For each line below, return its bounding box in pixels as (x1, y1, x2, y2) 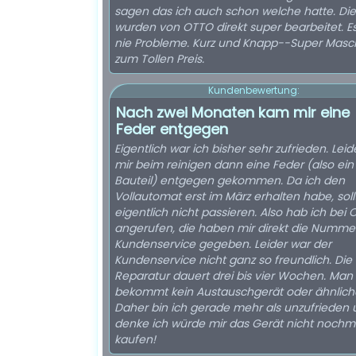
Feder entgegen (116, 119, 228, 139)
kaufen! (114, 331, 156, 347)
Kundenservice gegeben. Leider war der (114, 236, 331, 252)
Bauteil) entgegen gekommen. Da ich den (114, 172, 345, 188)
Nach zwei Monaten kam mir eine (116, 103, 350, 122)
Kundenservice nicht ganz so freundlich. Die (114, 252, 352, 268)
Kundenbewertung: (207, 83, 300, 97)
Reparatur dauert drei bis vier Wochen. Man (114, 268, 353, 284)
